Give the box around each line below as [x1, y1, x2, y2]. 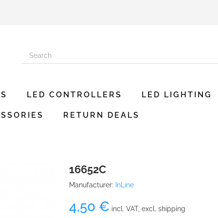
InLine [115, 181, 134, 189]
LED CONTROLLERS [27, 90, 122, 99]
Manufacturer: [69, 181, 113, 189]
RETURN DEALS [63, 110, 140, 120]
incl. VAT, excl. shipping [109, 205, 185, 213]
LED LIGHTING [142, 90, 212, 99]
